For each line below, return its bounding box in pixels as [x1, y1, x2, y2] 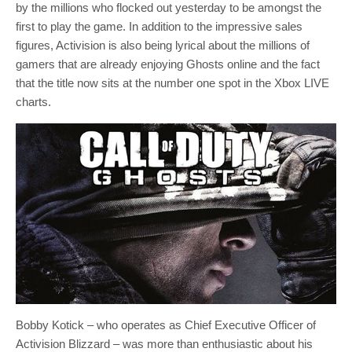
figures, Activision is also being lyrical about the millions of [16, 38, 313, 52]
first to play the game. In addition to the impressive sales [16, 20, 302, 33]
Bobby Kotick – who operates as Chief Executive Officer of [16, 317, 316, 332]
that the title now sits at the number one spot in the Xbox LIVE [16, 76, 329, 90]
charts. [16, 95, 51, 108]
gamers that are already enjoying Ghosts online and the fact [16, 57, 320, 71]
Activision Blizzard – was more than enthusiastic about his [16, 336, 313, 350]
